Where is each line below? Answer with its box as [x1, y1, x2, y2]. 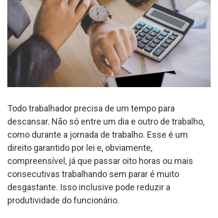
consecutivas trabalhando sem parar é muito [7, 168, 179, 179]
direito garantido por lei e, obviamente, [7, 142, 152, 153]
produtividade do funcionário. [7, 195, 119, 205]
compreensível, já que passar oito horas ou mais [7, 155, 193, 166]
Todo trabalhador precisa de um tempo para [7, 103, 175, 113]
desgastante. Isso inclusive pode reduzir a [7, 182, 170, 192]
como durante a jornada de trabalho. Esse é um [7, 129, 188, 140]
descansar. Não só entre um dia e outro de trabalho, [7, 116, 204, 127]
